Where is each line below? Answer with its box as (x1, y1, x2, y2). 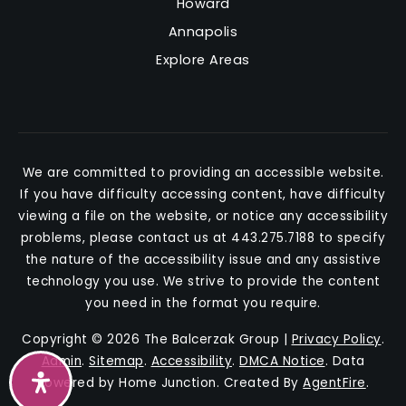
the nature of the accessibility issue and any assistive (24, 251, 382, 268)
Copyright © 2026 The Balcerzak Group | (22, 331, 292, 348)
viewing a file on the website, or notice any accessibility (18, 208, 388, 225)
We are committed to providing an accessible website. (22, 164, 384, 181)
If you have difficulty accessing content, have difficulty (20, 186, 386, 203)
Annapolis (168, 23, 238, 41)
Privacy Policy (291, 331, 382, 348)
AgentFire (303, 374, 366, 391)
